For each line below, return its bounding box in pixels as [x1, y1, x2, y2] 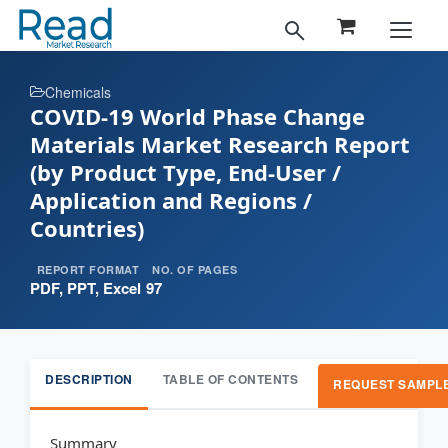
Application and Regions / [30, 185, 312, 215]
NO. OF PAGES [152, 262, 238, 278]
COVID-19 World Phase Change [30, 101, 365, 131]
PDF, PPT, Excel [30, 277, 141, 300]
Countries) [30, 213, 144, 243]
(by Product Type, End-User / [30, 157, 341, 187]
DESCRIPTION [45, 370, 133, 389]
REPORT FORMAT [36, 262, 140, 278]
